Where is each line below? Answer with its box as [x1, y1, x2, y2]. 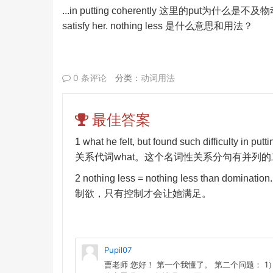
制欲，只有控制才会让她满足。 [75, 188, 211, 199]
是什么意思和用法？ [165, 21, 253, 31]
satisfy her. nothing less [62, 21, 165, 31]
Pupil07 [104, 245, 132, 255]
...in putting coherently [62, 5, 159, 16]
